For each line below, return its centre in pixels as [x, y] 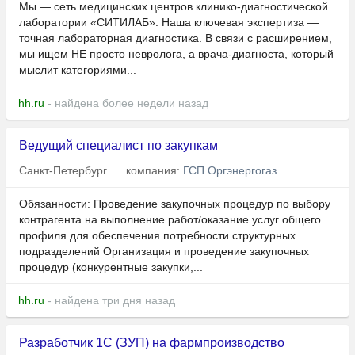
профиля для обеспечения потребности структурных [157, 236]
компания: [155, 171]
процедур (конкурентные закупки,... [111, 267]
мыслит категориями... [78, 70]
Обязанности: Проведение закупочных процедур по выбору [175, 204]
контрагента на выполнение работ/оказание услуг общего [170, 220]
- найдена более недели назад [126, 103]
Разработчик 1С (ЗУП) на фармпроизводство [152, 343]
